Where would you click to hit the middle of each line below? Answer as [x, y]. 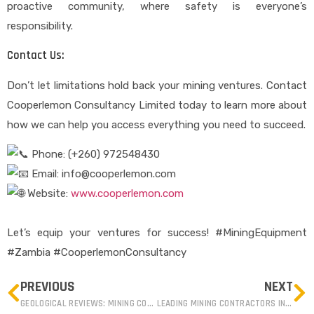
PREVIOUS [48, 287]
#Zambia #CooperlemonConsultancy [97, 253]
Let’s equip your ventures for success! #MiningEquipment [157, 233]
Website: [48, 194]
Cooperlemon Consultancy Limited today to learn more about [157, 105]
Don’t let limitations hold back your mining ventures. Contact [157, 86]
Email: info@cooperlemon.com [102, 174]
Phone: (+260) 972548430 [94, 155]
